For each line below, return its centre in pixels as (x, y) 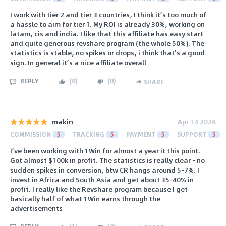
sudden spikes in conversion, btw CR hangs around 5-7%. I (105, 169)
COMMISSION (31, 134)
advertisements (36, 208)
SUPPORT (192, 134)
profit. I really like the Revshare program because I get (99, 189)
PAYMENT (141, 134)
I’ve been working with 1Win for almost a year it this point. (105, 150)
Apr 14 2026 (197, 122)
